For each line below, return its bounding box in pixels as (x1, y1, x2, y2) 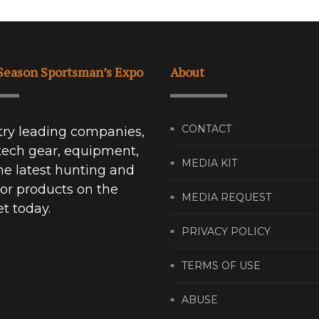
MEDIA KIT (182, 156, 237, 169)
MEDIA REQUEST (182, 190, 271, 204)
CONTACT (182, 122, 231, 135)
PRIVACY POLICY (182, 224, 271, 238)
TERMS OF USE (182, 258, 261, 272)
